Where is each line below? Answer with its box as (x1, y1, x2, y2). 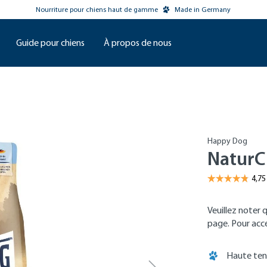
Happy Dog (207, 136, 248, 146)
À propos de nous (104, 37, 172, 48)
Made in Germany (175, 5, 231, 14)
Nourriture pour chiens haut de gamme (36, 5, 159, 14)
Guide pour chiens (16, 37, 85, 48)
